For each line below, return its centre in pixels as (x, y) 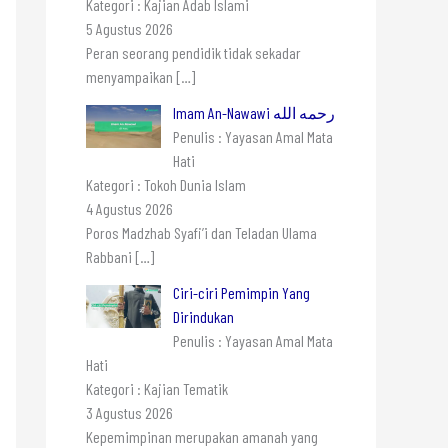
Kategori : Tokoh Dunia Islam (166, 184)
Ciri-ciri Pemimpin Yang (241, 292)
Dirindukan (203, 316)
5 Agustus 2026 (129, 28)
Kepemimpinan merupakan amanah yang (202, 436)
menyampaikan (131, 76)
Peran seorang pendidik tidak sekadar (193, 52)
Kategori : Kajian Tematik (157, 388)
